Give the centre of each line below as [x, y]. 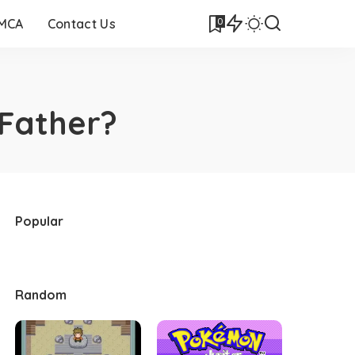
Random [41, 295]
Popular [40, 221]
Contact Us [81, 24]
